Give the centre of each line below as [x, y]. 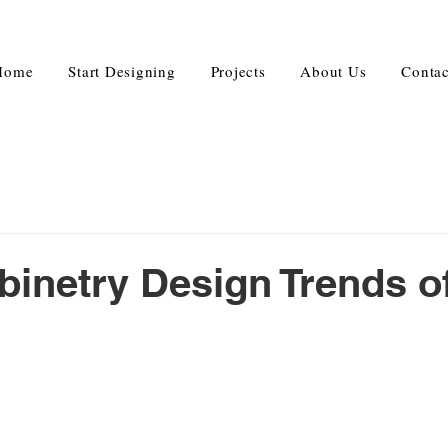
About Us [333, 71]
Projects [238, 71]
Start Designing [122, 71]
